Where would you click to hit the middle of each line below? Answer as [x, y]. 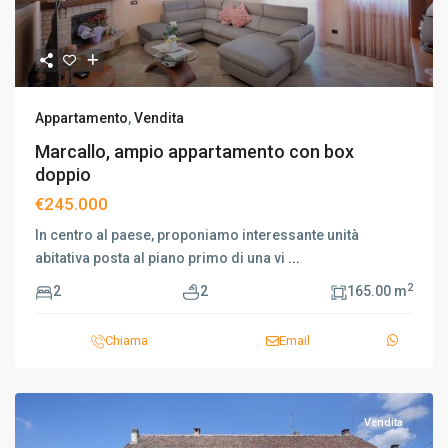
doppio [63, 174]
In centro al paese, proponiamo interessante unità [197, 235]
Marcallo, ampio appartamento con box [194, 151]
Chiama [126, 340]
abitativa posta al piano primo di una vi [161, 258]
